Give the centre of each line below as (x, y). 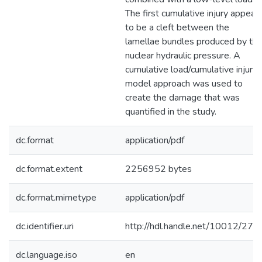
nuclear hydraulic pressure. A (183, 56)
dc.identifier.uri (45, 226)
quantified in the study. (171, 112)
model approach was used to (184, 84)
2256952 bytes (158, 169)
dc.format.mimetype (56, 198)
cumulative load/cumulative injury (191, 70)
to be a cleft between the (177, 27)
